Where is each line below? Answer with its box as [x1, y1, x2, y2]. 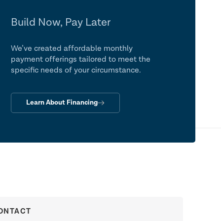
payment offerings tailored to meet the [11, 55, 150, 64]
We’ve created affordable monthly [11, 44, 133, 53]
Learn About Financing [26, 98, 98, 107]
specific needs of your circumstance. [11, 66, 141, 74]
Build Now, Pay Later [11, 17, 110, 28]
